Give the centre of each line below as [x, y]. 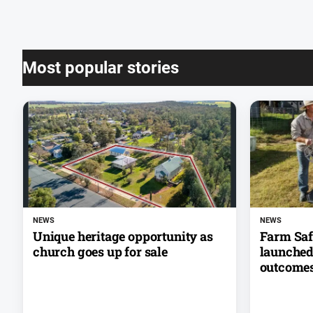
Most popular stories [101, 68]
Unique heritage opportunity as [123, 236]
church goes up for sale [100, 252]
